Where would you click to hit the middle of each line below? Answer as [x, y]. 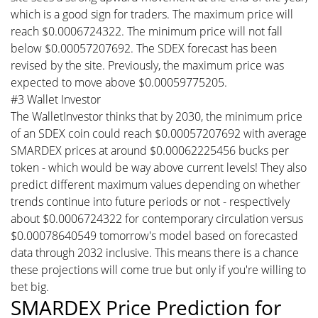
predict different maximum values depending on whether [155, 184]
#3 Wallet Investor [56, 99]
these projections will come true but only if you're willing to [158, 269]
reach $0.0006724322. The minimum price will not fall [147, 31]
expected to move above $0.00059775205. [119, 82]
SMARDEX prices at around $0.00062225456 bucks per [150, 150]
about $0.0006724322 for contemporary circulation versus [157, 218]
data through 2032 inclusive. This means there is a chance [155, 252]
